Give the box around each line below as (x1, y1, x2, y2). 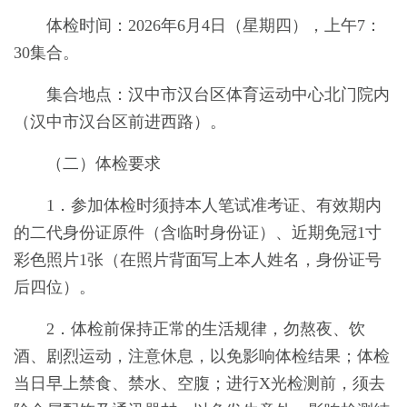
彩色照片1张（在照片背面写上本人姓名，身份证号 (14, 251, 382, 269)
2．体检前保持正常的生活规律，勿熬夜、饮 (46, 320, 365, 338)
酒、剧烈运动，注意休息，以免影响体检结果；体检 (14, 347, 390, 365)
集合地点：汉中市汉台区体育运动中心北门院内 (46, 85, 390, 104)
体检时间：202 (46, 16, 153, 35)
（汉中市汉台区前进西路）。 (14, 113, 226, 131)
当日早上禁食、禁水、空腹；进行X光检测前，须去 (14, 374, 385, 392)
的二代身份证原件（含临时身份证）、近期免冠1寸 (14, 223, 382, 242)
